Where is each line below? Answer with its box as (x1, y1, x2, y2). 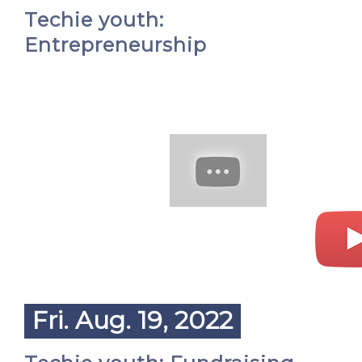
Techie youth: (24, 8, 164, 32)
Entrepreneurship (24, 33, 207, 57)
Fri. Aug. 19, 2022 (32, 305, 233, 335)
